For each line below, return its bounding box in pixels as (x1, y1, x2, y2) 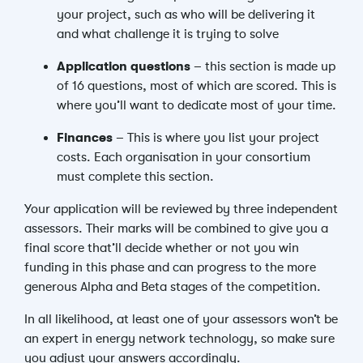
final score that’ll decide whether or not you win (24, 241, 299, 255)
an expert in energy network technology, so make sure (24, 331, 335, 346)
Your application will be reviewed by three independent (24, 202, 338, 216)
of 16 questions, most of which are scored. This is (57, 79, 336, 93)
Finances (57, 130, 113, 145)
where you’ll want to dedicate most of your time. (57, 98, 336, 113)
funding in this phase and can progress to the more (24, 260, 316, 275)
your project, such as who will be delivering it (57, 7, 315, 22)
